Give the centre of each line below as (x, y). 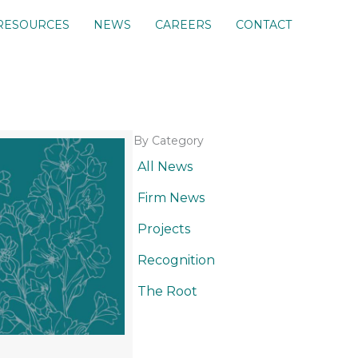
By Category (169, 141)
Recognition (177, 261)
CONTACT (263, 25)
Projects (164, 229)
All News (165, 167)
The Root (168, 292)
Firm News (171, 198)
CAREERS (183, 25)
